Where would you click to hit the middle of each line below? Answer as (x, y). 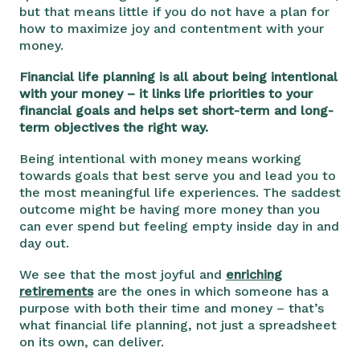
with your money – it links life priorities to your (166, 93)
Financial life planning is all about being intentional (178, 76)
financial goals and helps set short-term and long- (176, 110)
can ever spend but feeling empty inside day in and (179, 226)
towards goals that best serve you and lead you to (178, 175)
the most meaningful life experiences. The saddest (180, 192)
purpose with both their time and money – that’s (172, 308)
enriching (254, 274)
